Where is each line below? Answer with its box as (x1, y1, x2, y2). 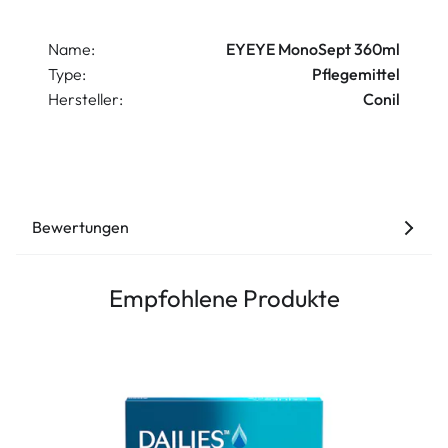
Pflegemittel (312, 64, 400, 85)
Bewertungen (32, 217, 129, 238)
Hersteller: (48, 89, 123, 110)
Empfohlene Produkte (108, 283, 340, 314)
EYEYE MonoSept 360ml (226, 39, 400, 60)
